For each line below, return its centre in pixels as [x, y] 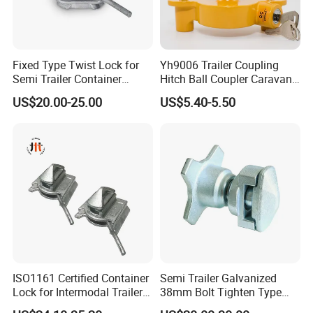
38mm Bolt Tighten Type [220, 292]
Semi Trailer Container [67, 79]
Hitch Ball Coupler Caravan [226, 79]
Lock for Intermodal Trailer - [81, 292]
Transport [37, 93]
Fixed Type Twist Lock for [76, 65]
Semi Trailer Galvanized [218, 278]
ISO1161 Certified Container [81, 278]
